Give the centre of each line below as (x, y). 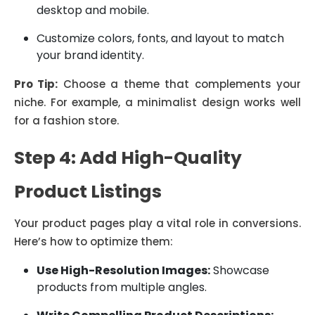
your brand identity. (90, 55)
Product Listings (88, 192)
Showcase (240, 270)
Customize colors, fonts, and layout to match (160, 38)
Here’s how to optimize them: (94, 242)
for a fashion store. (66, 121)
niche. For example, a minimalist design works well (157, 102)
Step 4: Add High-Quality (128, 158)
